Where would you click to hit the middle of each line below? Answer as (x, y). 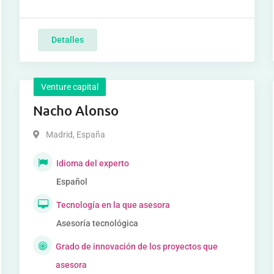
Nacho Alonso (76, 110)
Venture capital (70, 87)
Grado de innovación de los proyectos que (136, 246)
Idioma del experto (93, 163)
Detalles (68, 40)
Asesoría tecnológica (98, 223)
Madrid (60, 135)
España (90, 135)
